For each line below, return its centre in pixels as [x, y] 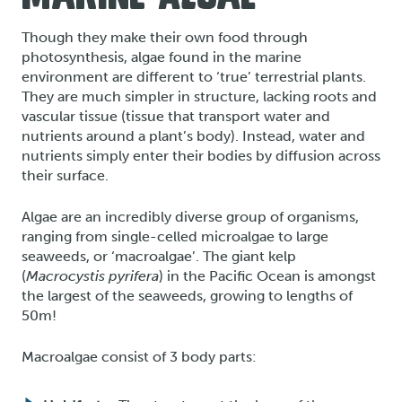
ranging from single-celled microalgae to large [175, 236]
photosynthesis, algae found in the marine [162, 57]
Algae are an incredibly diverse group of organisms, [190, 216]
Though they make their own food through [165, 37]
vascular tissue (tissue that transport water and [176, 116]
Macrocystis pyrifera [92, 275]
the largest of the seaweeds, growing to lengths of [187, 295]
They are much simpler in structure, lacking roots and [199, 96]
